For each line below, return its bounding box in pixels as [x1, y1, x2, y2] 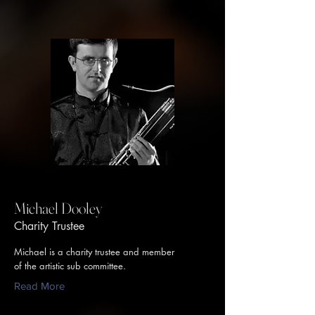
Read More [14, 280, 65, 292]
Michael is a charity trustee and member [14, 245, 174, 258]
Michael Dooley [14, 198, 102, 218]
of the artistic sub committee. [14, 259, 126, 272]
